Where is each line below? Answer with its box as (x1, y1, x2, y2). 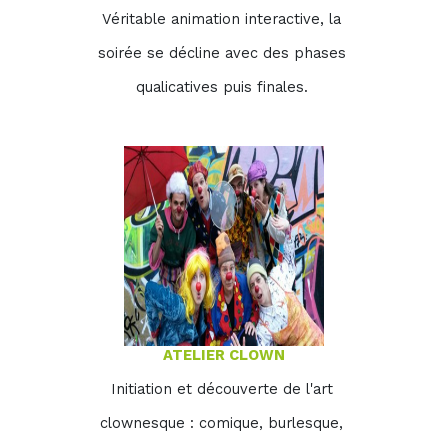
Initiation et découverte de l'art (110, 380, 338, 398)
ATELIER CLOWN (163, 346, 285, 364)
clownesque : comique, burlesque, (100, 414, 348, 432)
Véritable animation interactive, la (102, 10, 346, 28)
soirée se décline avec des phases (97, 44, 351, 62)
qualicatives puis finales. (135, 78, 313, 96)
